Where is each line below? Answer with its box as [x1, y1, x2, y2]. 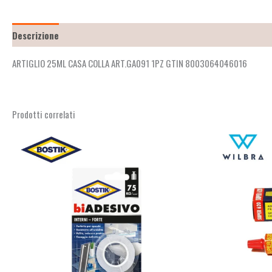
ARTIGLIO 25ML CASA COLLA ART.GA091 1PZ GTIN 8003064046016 [12, 56, 247, 70]
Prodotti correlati [12, 107, 75, 121]
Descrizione [12, 28, 59, 42]
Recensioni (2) [70, 28, 127, 42]
